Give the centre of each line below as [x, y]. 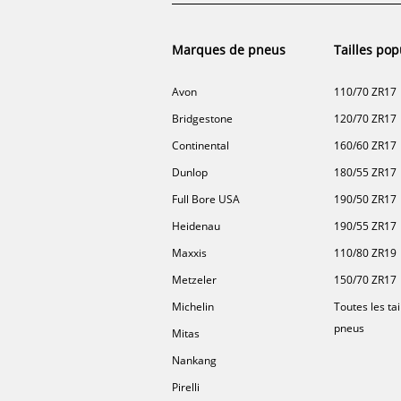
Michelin [193, 306]
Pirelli [186, 387]
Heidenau [196, 226]
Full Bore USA [206, 199]
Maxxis [189, 252]
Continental [200, 145]
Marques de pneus [229, 49]
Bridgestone [202, 118]
